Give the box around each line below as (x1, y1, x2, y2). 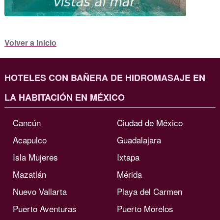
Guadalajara (117, 133, 162, 146)
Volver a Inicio (4, 36, 56, 48)
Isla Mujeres (13, 150, 58, 163)
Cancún (13, 116, 41, 129)
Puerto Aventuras (13, 202, 77, 215)
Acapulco (13, 133, 47, 146)
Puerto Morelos (117, 202, 174, 215)
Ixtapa (117, 150, 140, 163)
